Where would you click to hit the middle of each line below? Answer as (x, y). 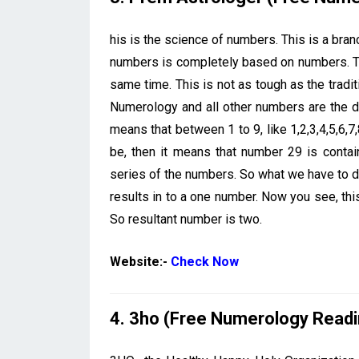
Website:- (140, 262)
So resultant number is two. (186, 220)
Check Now (205, 262)
